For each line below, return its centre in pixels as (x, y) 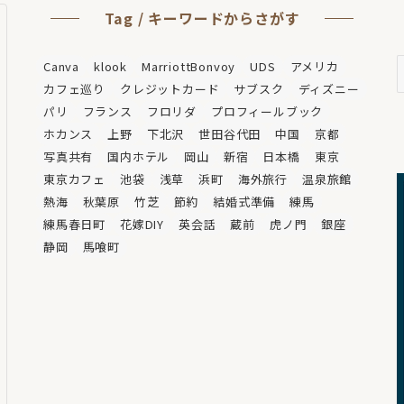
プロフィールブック (267, 111)
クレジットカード (170, 88)
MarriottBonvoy (189, 66)
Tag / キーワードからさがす (202, 18)
